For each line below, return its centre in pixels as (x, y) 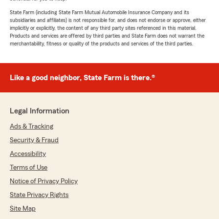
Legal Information (40, 111)
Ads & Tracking (32, 127)
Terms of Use (29, 168)
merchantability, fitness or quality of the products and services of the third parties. (102, 44)
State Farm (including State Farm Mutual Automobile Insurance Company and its (99, 12)
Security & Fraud (34, 140)
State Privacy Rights (39, 195)
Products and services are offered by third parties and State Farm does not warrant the (107, 36)
